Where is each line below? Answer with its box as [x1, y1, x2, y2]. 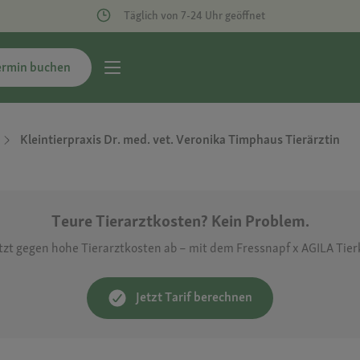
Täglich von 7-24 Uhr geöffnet [123, 8, 265, 23]
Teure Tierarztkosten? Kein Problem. [51, 210, 309, 231]
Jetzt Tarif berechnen [136, 288, 252, 305]
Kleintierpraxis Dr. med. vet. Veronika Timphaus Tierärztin [20, 131, 340, 149]
